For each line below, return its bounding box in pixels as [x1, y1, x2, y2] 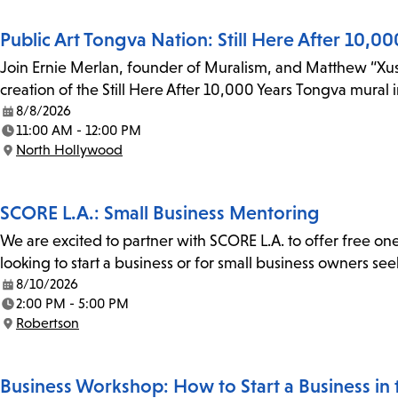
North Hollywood [16, 142, 123, 158]
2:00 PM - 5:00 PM [16, 296, 129, 312]
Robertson [16, 315, 79, 331]
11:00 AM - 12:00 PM [16, 123, 141, 139]
